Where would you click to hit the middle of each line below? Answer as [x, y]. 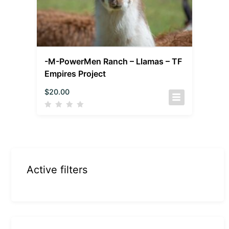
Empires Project [75, 73]
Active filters [57, 169]
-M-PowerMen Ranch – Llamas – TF [113, 61]
